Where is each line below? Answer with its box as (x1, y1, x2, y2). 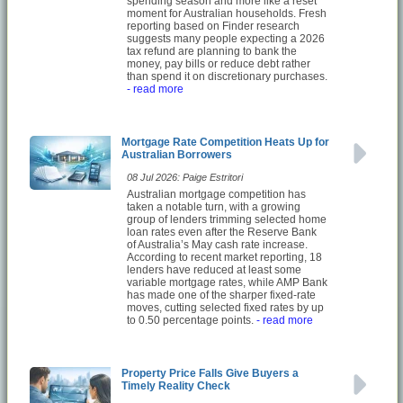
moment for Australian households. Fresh (127, 6, 327, 20)
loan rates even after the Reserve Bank (127, 225, 317, 238)
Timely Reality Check (121, 379, 230, 392)
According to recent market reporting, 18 (127, 250, 322, 264)
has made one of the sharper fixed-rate (127, 288, 316, 301)
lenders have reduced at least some (127, 263, 301, 276)
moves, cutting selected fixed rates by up (127, 300, 324, 314)
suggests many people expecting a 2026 (127, 31, 325, 45)
